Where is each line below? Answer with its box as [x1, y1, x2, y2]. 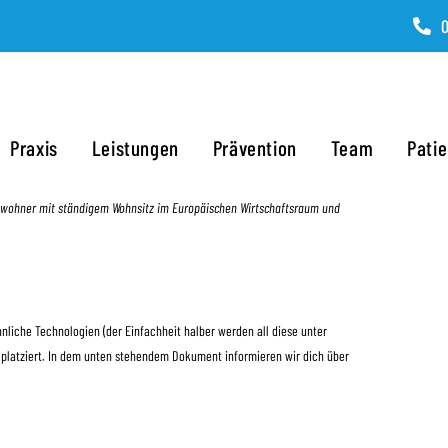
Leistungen [91, 135, 179, 160]
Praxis [10, 135, 58, 160]
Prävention [212, 135, 297, 160]
